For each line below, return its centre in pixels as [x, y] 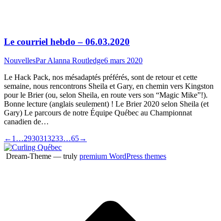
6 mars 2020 [123, 61]
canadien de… [26, 122]
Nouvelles [20, 61]
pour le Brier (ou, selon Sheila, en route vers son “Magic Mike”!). [106, 95]
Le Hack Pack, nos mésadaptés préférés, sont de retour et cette [101, 77]
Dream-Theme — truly [42, 156]
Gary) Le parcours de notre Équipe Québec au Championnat [98, 113]
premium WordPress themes [123, 156]
